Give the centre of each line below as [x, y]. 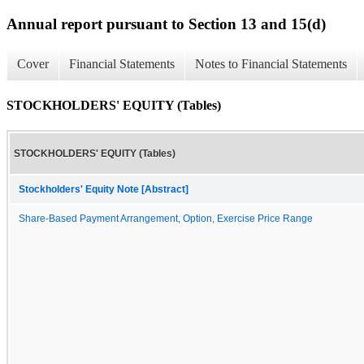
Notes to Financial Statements [271, 64]
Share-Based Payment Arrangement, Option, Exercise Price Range [166, 218]
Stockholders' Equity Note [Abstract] [104, 189]
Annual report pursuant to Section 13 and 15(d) [166, 24]
